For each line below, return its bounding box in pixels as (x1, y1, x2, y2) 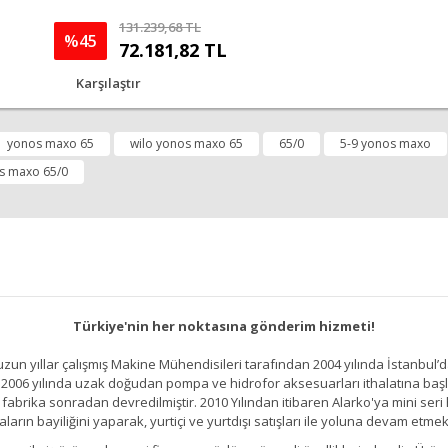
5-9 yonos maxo (340, 135, 431, 152)
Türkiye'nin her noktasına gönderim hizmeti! (73, 317, 375, 335)
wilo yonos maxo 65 (130, 135, 243, 152)
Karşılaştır (76, 74, 141, 92)
